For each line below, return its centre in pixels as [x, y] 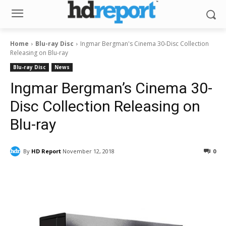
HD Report [46, 151]
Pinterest [172, 177]
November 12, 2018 [89, 151]
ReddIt [111, 177]
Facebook [48, 177]
